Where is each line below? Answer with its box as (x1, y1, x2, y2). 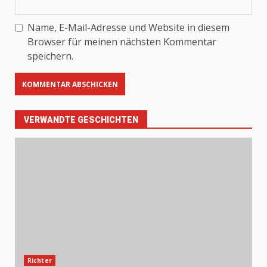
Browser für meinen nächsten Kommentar (27, 35, 216, 48)
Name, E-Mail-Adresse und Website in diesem (27, 21, 229, 34)
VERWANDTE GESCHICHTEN (24, 115, 138, 125)
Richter (27, 256, 52, 265)
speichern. (27, 49, 73, 63)
